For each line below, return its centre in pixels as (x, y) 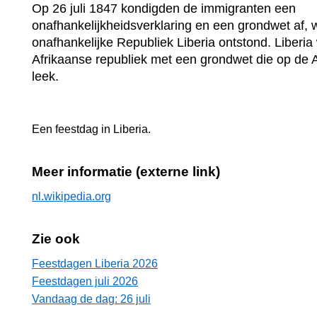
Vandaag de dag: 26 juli (91, 299)
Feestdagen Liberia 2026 (95, 263)
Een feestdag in (73, 129)
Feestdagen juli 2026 (85, 281)
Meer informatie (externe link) (126, 171)
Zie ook (56, 238)
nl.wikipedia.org (71, 196)
